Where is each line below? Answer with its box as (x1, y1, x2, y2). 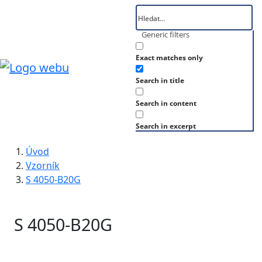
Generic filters (142, 29, 189, 40)
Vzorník (26, 159, 60, 172)
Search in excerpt (136, 121, 196, 131)
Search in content (136, 98, 196, 108)
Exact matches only (136, 53, 203, 63)
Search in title (136, 75, 184, 85)
